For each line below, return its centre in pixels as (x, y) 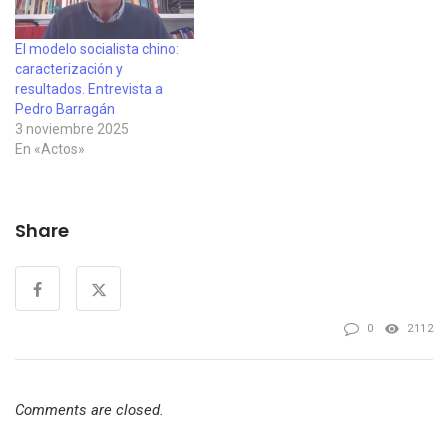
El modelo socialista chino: (97, 48)
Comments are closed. (89, 409)
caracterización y (69, 68)
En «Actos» (50, 148)
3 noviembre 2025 (72, 128)
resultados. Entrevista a (89, 88)
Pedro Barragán (65, 108)
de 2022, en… (255, 10)
